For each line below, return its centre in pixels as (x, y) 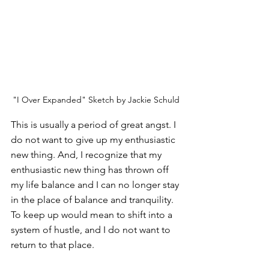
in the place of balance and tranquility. (93, 199)
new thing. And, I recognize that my (87, 154)
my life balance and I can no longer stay (96, 184)
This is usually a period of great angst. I (95, 124)
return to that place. (54, 244)
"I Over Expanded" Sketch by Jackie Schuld (96, 99)
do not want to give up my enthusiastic (94, 139)
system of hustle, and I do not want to (92, 229)
